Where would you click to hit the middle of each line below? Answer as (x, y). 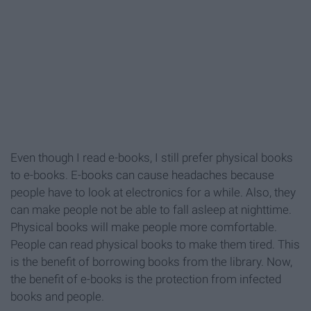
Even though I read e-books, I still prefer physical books (152, 158)
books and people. (57, 297)
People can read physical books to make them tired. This (155, 245)
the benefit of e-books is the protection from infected (146, 279)
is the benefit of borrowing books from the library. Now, (151, 262)
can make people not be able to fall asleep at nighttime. (151, 210)
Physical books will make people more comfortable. (144, 227)
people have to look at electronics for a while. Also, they (153, 193)
